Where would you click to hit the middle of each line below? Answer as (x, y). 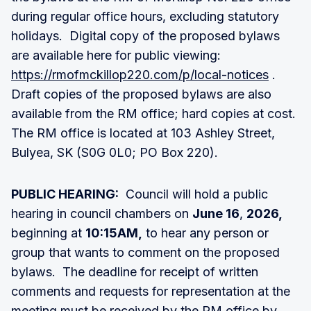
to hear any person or (205, 233)
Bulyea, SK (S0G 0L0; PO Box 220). (116, 152)
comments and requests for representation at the (151, 291)
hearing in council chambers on (102, 213)
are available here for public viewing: (116, 55)
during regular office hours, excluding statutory (145, 16)
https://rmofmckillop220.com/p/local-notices (140, 74)
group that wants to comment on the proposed (145, 252)
